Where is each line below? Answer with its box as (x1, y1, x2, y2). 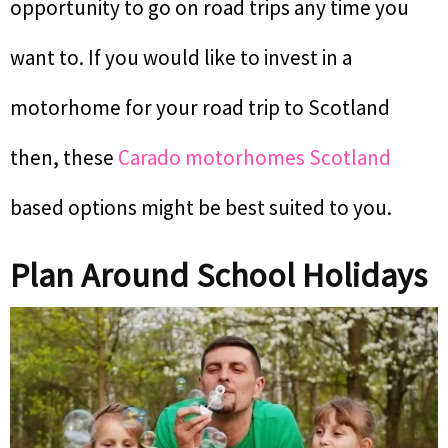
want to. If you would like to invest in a (10, 43, 352, 71)
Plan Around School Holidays (10, 253, 427, 296)
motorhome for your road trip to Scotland (10, 93, 390, 121)
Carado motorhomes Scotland (118, 143, 391, 171)
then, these (10, 143, 118, 171)
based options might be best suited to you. (10, 193, 392, 221)
